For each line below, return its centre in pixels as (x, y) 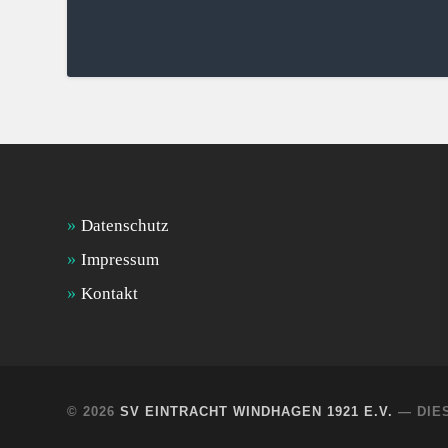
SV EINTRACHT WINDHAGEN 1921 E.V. (257, 412)
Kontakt (110, 294)
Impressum (120, 260)
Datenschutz (125, 226)
